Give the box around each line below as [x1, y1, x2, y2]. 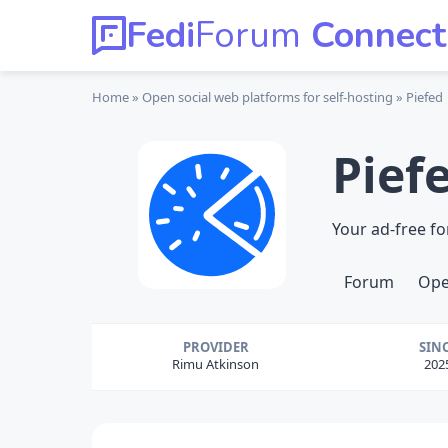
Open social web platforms [142, 88, 300, 106]
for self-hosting [300, 88, 393, 106]
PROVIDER [182, 338, 249, 356]
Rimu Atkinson [172, 355, 259, 373]
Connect [301, 11, 446, 60]
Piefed [406, 88, 443, 106]
